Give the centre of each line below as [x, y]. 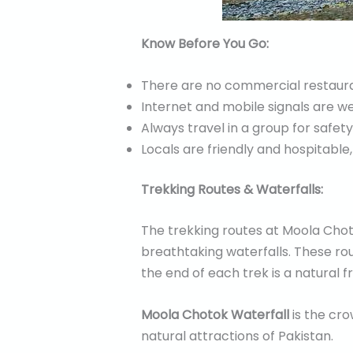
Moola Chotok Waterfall [215, 314]
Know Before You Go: [204, 44]
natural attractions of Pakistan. [237, 336]
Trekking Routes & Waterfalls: [232, 189]
